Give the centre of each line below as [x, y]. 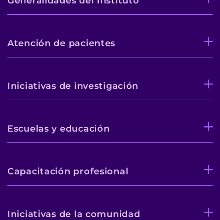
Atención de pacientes [62, 43]
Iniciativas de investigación [73, 86]
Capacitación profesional [68, 171]
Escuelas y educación [59, 128]
